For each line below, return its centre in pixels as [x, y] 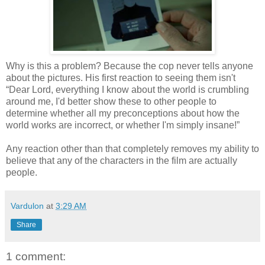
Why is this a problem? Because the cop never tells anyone [130, 66]
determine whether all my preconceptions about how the [123, 113]
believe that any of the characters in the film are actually [122, 160]
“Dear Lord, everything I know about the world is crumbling [127, 89]
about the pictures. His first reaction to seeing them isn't [121, 77]
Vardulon [27, 206]
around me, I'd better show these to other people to [111, 101]
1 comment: [36, 256]
